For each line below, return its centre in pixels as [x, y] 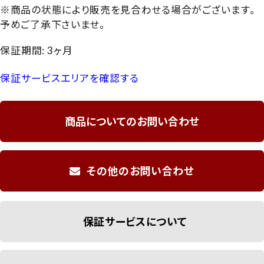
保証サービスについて [135, 221]
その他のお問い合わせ [140, 171]
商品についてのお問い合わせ [132, 122]
